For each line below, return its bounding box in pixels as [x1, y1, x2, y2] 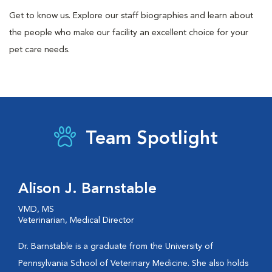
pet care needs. [9, 46, 70, 54]
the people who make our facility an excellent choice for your [9, 29, 248, 37]
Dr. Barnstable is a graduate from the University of [18, 242, 213, 251]
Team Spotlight [86, 130, 218, 148]
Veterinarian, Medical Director [18, 216, 134, 225]
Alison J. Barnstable [18, 182, 157, 197]
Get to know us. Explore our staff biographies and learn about [9, 12, 253, 20]
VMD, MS [18, 205, 54, 214]
